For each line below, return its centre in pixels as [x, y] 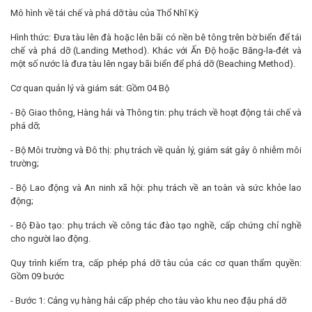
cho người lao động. [50, 238]
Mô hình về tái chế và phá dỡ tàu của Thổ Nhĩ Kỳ [104, 13]
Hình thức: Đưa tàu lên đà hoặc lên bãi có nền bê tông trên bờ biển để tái [156, 37]
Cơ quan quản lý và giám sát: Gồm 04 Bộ [90, 88]
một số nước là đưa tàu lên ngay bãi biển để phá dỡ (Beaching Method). [153, 63]
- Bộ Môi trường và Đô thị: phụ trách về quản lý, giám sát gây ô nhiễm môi [156, 150]
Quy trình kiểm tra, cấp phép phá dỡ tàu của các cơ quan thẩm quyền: [156, 263]
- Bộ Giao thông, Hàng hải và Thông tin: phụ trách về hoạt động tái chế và [156, 112]
